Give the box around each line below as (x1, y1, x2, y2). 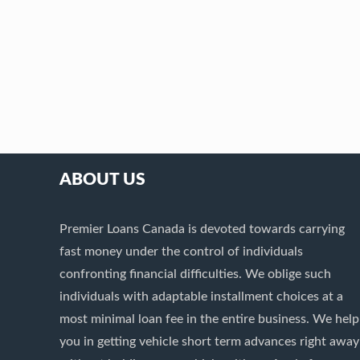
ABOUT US (59, 170, 146, 188)
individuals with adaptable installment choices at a (59, 289, 344, 303)
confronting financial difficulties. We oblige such (59, 267, 332, 280)
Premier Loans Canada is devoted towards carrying (59, 222, 346, 235)
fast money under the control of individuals (59, 244, 304, 258)
